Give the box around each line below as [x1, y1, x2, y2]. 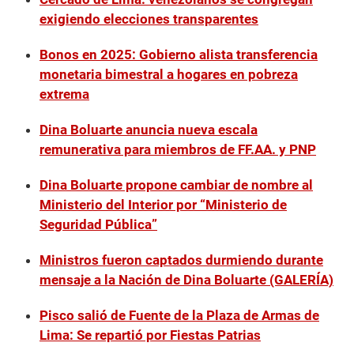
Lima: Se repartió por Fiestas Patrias [40, 327, 261, 344]
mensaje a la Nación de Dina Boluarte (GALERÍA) [40, 272, 333, 288]
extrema [40, 86, 89, 103]
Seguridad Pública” [40, 217, 157, 233]
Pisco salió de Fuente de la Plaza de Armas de [40, 307, 319, 324]
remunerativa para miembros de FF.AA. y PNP [40, 141, 316, 158]
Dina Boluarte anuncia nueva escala [40, 122, 258, 138]
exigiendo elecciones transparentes [40, 11, 258, 28]
